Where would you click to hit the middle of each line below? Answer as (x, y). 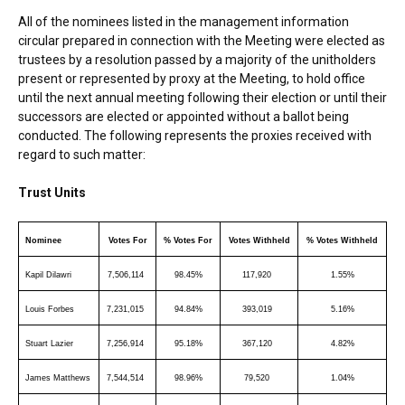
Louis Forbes (50, 309)
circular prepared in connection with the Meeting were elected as (202, 40)
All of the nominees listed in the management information (184, 21)
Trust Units (52, 192)
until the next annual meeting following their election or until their (202, 97)
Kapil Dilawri (48, 274)
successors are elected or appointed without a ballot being (184, 116)
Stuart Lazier (49, 343)
